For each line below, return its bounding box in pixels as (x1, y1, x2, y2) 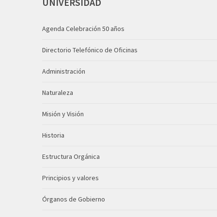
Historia (42, 131, 64, 139)
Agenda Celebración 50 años (42, 24, 124, 33)
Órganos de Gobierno (42, 195, 105, 203)
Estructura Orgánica (42, 152, 100, 161)
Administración (42, 67, 85, 76)
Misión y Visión (42, 109, 84, 118)
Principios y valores (42, 173, 99, 182)
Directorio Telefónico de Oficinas (42, 46, 138, 54)
